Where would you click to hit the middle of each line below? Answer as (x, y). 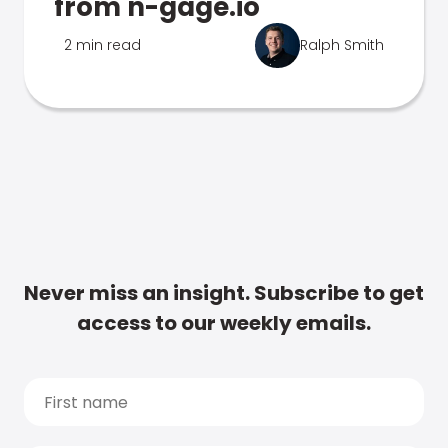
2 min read (102, 45)
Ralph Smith (342, 45)
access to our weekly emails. (224, 323)
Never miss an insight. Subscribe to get (224, 293)
